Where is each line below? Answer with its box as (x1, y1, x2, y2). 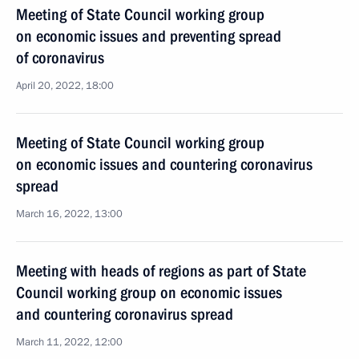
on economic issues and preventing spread (16, 26, 281, 46)
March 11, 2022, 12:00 (16, 335, 123, 349)
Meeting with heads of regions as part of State (16, 261, 306, 280)
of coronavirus (16, 48, 104, 67)
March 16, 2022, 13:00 (16, 207, 123, 221)
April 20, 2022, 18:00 (16, 79, 114, 93)
